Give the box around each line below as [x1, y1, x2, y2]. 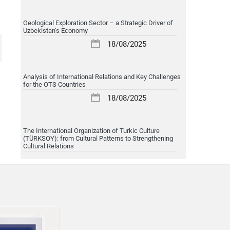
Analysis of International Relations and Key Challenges [23, 72, 181, 81]
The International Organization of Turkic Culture [23, 126, 160, 135]
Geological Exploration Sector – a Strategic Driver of [23, 18, 173, 27]
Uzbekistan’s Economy [23, 26, 88, 34]
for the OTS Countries [23, 80, 86, 88]
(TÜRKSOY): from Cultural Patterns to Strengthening [23, 134, 173, 142]
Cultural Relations [23, 142, 74, 150]
